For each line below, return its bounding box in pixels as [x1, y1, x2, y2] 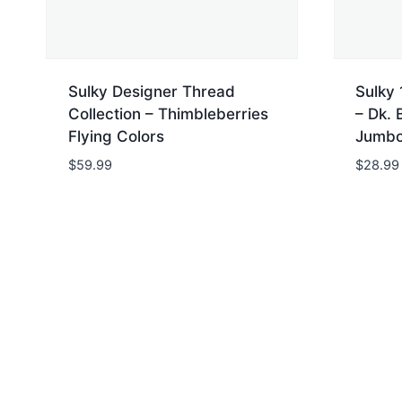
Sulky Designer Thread [67, 83, 235, 101]
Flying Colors [67, 127, 164, 146]
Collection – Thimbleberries [67, 105, 268, 124]
